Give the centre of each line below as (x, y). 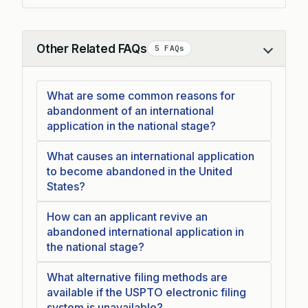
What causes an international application (151, 156)
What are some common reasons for (141, 96)
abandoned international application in (145, 232)
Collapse (58, 56)
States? (66, 186)
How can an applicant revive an (127, 217)
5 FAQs (169, 48)
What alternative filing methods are (137, 277)
